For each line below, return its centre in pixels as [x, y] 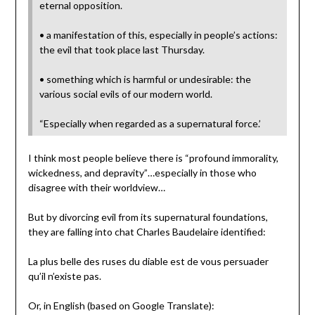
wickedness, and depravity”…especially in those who [142, 173]
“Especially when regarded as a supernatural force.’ [150, 124]
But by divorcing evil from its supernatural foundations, [148, 217]
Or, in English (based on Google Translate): [121, 306]
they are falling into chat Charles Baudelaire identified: [147, 232]
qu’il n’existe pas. [64, 276]
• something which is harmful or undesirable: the [145, 79]
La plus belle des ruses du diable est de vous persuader [148, 262]
